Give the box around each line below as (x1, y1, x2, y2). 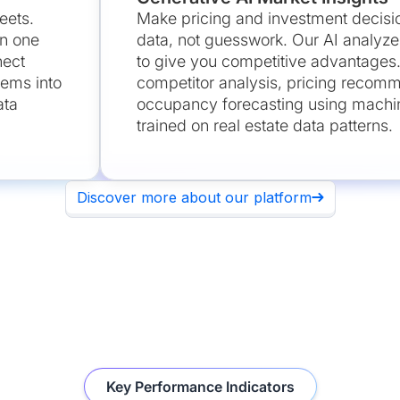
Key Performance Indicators (105, 378, 295, 396)
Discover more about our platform (76, 188, 312, 206)
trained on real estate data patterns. (136, 116, 393, 135)
